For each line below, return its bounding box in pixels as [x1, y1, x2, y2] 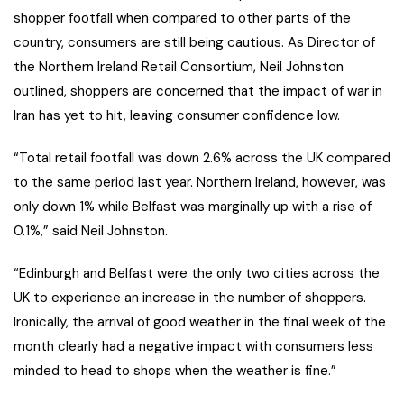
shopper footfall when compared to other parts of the [14, 8, 351, 27]
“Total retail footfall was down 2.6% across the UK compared [14, 148, 390, 167]
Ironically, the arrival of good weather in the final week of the [14, 312, 386, 331]
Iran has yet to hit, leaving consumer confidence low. [14, 106, 340, 124]
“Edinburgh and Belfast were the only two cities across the [14, 263, 380, 282]
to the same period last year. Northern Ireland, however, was [14, 172, 386, 191]
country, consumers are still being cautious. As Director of [14, 32, 375, 51]
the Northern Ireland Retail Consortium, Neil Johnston [14, 57, 344, 76]
